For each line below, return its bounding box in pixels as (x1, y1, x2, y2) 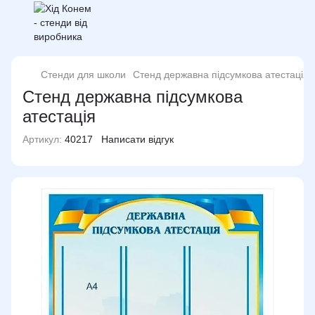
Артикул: (22, 134, 62, 145)
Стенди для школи (41, 69, 126, 80)
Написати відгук (101, 134, 174, 145)
